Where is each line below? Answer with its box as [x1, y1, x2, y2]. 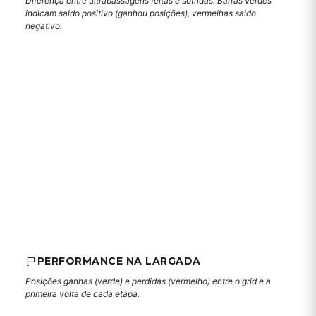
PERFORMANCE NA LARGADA [37, 255, 201, 267]
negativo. [25, 20, 62, 31]
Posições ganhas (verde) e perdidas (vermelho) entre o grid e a [25, 276, 271, 286]
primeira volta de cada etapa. [25, 288, 140, 299]
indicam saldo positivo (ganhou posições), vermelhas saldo [25, 8, 256, 18]
